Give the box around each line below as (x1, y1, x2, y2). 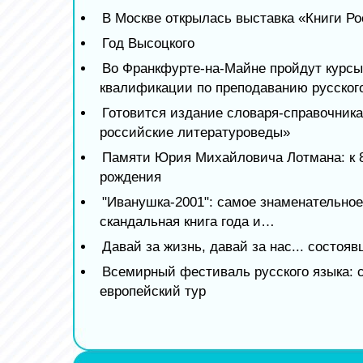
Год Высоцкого (102, 36, 194, 52)
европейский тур (100, 284, 206, 300)
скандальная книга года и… (100, 214, 275, 230)
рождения (100, 169, 161, 186)
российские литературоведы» (100, 125, 290, 141)
